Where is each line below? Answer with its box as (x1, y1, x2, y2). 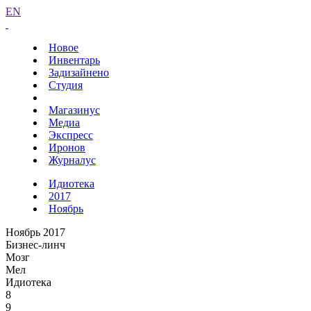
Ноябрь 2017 (6, 226, 65, 238)
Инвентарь (49, 54, 100, 66)
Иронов (49, 142, 85, 153)
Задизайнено (49, 67, 109, 78)
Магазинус (49, 104, 100, 116)
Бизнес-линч (6, 239, 65, 251)
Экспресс (49, 129, 93, 141)
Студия (49, 79, 83, 91)
